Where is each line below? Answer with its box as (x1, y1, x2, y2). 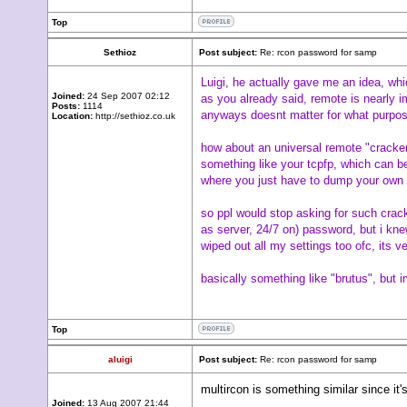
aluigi (107, 354, 133, 364)
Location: (52, 111, 93, 121)
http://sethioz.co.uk (93, 111, 175, 121)
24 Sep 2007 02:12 (84, 91, 170, 101)
